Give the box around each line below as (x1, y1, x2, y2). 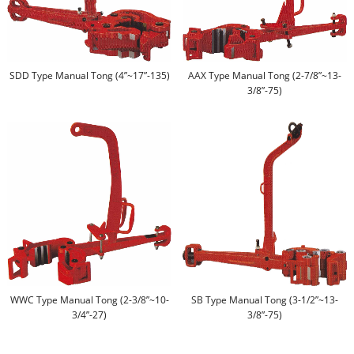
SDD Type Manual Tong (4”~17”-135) (9, 69, 170, 83)
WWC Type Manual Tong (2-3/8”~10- (9, 293, 169, 307)
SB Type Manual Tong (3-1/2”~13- (190, 293, 338, 307)
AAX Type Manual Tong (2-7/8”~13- (187, 69, 341, 83)
